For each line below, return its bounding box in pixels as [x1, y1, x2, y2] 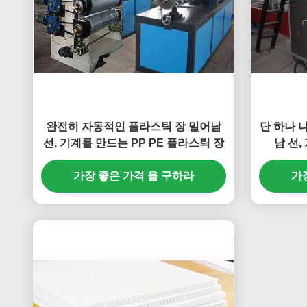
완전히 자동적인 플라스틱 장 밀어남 [46, 121, 221, 132]
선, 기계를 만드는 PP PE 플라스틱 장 [43, 137, 224, 149]
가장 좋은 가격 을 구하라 [73, 170, 194, 182]
